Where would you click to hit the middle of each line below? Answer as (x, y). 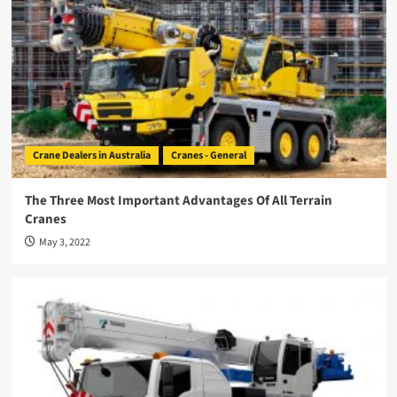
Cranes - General (208, 156)
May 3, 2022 (64, 242)
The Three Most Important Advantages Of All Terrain (178, 201)
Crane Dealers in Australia (91, 156)
